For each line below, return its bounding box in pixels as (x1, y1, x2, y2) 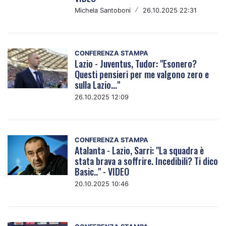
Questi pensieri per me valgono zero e (75, 67, 209, 81)
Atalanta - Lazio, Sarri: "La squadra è (75, 143, 204, 157)
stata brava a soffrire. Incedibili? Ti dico (75, 154, 218, 167)
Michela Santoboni (75, 6, 131, 14)
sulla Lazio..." (75, 78, 121, 91)
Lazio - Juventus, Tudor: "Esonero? (75, 56, 197, 70)
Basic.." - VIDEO (75, 164, 130, 178)
